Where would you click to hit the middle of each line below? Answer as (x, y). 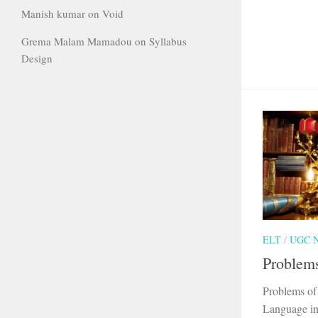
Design (37, 58)
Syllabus (168, 41)
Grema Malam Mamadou (77, 41)
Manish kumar (53, 13)
